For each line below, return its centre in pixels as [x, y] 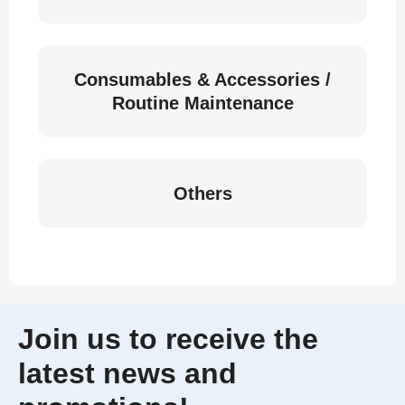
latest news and [127, 373]
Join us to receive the [168, 339]
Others [202, 193]
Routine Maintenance [202, 103]
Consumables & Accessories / [202, 80]
